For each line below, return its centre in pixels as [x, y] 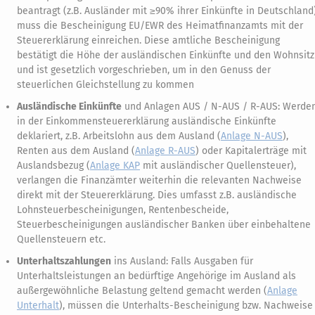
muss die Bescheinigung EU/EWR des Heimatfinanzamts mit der [160, 26]
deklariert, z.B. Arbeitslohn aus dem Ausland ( [119, 136]
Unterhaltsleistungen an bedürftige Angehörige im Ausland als [156, 276]
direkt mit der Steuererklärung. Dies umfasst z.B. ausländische [157, 195]
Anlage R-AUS [165, 151]
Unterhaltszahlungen [64, 261]
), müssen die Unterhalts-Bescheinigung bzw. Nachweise [186, 306]
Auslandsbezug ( [53, 166]
